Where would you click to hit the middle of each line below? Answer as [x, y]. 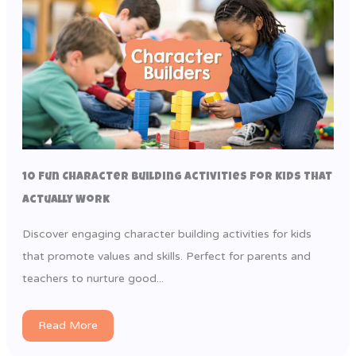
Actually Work [66, 200]
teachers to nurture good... [93, 278]
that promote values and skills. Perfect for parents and [166, 256]
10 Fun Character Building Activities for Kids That [177, 177]
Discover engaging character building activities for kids [166, 234]
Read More [68, 325]
